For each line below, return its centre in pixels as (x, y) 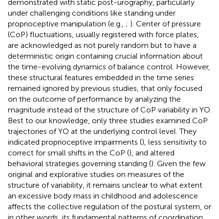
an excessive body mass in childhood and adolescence (103, 196)
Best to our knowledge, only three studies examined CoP (108, 120)
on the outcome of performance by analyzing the (94, 99)
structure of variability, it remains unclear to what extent (105, 185)
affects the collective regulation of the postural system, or (109, 206)
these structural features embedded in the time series (101, 77)
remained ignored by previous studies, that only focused (105, 88)
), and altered (152, 153)
